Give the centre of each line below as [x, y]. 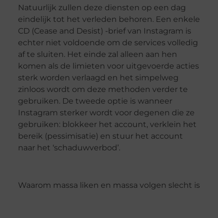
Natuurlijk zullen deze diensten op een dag [102, 8]
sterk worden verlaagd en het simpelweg [98, 78]
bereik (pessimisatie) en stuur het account [100, 136]
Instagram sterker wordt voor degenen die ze [106, 113]
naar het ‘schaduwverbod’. [69, 148]
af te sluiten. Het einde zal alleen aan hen [97, 54]
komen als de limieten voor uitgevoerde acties [108, 66]
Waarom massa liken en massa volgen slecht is [109, 185]
